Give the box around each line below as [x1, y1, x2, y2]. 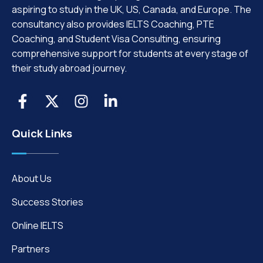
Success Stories [12, 195, 83, 208]
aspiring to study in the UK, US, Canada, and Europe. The [12, 2, 251, 16]
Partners [12, 242, 50, 255]
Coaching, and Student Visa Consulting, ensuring [12, 32, 221, 45]
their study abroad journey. [12, 61, 127, 75]
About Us [12, 171, 52, 185]
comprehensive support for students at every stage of [12, 46, 248, 60]
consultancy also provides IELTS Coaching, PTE [12, 17, 214, 31]
